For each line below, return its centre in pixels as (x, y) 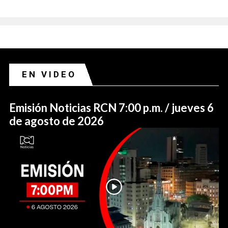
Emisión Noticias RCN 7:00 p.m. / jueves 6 (111, 108)
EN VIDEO (49, 75)
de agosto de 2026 (56, 121)
